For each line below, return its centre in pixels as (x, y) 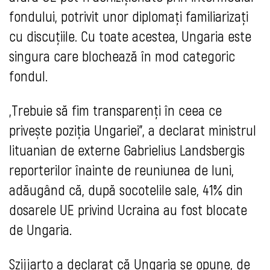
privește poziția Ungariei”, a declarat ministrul (133, 130)
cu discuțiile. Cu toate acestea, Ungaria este (130, 36)
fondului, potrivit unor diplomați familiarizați (129, 16)
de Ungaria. (40, 230)
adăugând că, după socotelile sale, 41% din (126, 190)
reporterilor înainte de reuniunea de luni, (121, 170)
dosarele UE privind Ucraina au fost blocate (128, 210)
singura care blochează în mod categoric (122, 56)
